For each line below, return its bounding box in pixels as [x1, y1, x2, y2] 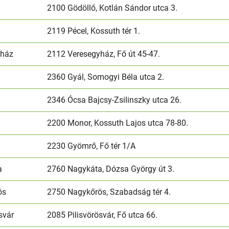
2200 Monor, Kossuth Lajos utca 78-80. [47, 118, 189, 128]
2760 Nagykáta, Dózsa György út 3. [47, 164, 175, 174]
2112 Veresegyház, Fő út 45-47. [47, 49, 161, 59]
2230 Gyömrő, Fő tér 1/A [47, 141, 136, 151]
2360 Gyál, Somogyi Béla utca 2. [47, 72, 165, 82]
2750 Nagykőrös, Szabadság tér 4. [47, 187, 171, 197]
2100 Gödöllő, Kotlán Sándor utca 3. [47, 3, 178, 13]
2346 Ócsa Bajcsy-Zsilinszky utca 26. [47, 95, 182, 105]
